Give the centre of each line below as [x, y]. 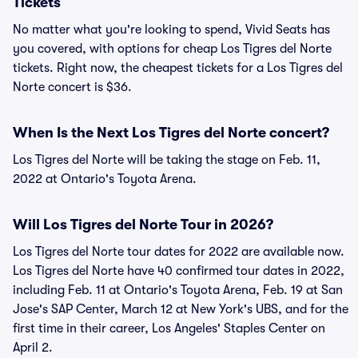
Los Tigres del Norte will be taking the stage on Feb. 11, [167, 160]
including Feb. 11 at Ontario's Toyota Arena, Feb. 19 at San [178, 290]
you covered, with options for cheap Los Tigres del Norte [172, 49]
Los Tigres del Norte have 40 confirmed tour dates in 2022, [179, 271]
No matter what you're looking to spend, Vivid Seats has [171, 30]
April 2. [33, 348]
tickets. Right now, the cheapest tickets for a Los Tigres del [178, 68]
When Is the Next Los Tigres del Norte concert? [171, 133]
